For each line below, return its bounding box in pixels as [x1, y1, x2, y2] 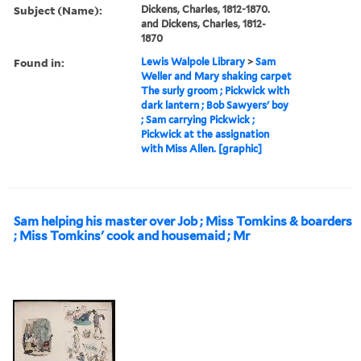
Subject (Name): [14, 2, 102, 18]
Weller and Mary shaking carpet [141, 69, 293, 82]
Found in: [14, 54, 64, 70]
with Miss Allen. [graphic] [141, 142, 263, 155]
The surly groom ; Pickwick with [141, 84, 290, 97]
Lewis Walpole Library [141, 55, 246, 68]
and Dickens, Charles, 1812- [141, 17, 267, 30]
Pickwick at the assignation [141, 127, 270, 140]
